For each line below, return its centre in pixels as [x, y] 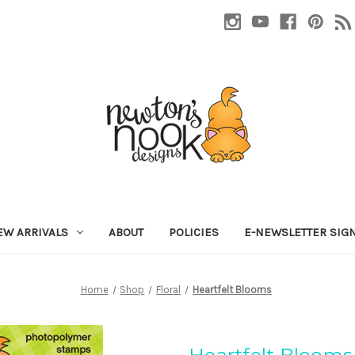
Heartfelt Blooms [232, 289]
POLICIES [193, 232]
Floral [169, 289]
